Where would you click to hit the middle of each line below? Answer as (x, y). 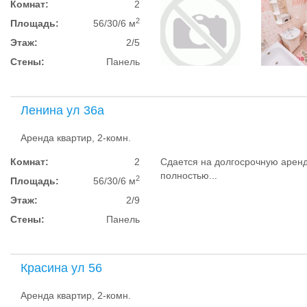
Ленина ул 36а (62, 110)
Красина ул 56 (61, 268)
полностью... (189, 175)
